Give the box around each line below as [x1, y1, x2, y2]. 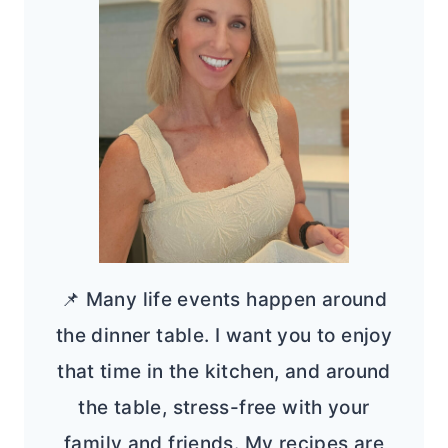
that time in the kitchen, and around [57, 360, 391, 384]
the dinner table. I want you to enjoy [55, 324, 393, 348]
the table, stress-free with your [78, 396, 370, 420]
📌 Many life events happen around [60, 288, 388, 312]
